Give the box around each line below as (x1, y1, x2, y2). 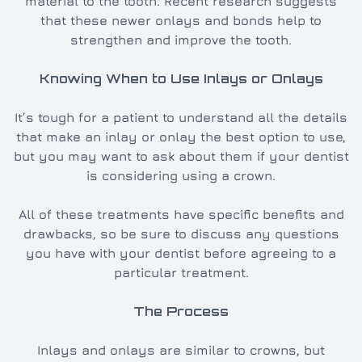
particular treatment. (113, 265, 249, 280)
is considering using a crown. (86, 168, 276, 183)
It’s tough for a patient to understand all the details (15, 110, 347, 125)
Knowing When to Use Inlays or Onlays (39, 70, 323, 87)
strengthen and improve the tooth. (70, 32, 292, 48)
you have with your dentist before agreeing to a (26, 246, 336, 261)
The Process (133, 303, 229, 320)
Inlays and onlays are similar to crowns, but (37, 343, 325, 358)
